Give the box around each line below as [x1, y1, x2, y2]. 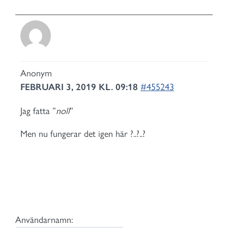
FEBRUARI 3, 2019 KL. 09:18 [20, 81, 140, 93]
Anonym [20, 67, 52, 79]
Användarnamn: [15, 214, 73, 226]
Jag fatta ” [20, 105, 56, 117]
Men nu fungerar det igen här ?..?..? [20, 128, 146, 139]
